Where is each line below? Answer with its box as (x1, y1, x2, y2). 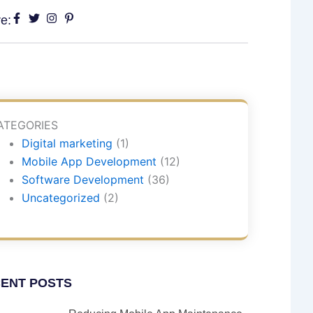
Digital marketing (21, 136, 112, 150)
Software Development (21, 173, 144, 187)
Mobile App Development (21, 154, 156, 168)
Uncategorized (21, 191, 100, 205)
